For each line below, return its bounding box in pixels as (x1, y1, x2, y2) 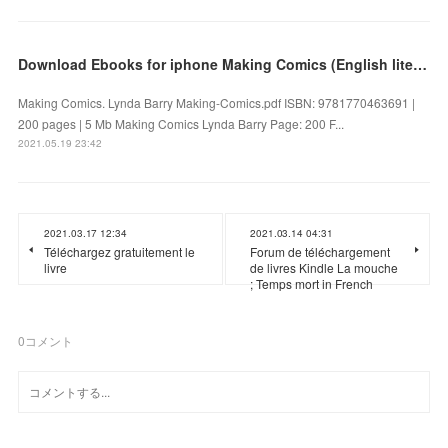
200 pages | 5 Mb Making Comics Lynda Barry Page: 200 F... (18, 114, 345, 132)
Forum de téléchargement (250, 242, 390, 260)
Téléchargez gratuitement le (44, 242, 196, 260)
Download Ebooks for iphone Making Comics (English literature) (413, 53, 428, 74)
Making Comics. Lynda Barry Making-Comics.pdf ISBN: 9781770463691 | (18, 93, 416, 111)
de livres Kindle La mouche (250, 258, 398, 276)
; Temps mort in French (250, 274, 373, 292)
